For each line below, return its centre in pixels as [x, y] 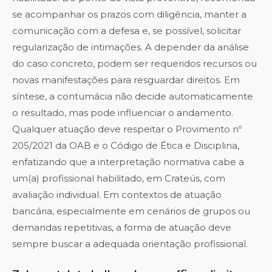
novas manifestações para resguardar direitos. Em [126, 80]
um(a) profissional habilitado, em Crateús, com [119, 178]
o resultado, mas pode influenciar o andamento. [123, 113]
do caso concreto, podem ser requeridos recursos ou [134, 64]
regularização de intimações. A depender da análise [131, 47]
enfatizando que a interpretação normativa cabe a [128, 162]
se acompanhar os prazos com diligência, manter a [129, 15]
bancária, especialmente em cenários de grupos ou [131, 211]
